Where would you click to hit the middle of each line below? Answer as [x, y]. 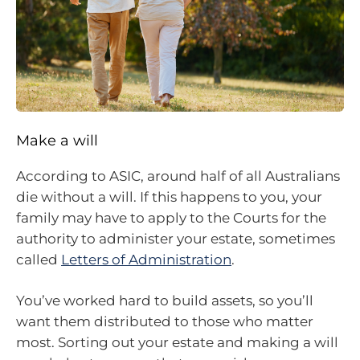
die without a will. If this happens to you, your [169, 196]
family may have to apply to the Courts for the [171, 217]
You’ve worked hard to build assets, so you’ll [165, 301]
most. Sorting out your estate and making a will [177, 343]
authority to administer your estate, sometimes [176, 238]
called [39, 259]
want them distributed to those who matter [165, 322]
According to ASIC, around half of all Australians [178, 176]
